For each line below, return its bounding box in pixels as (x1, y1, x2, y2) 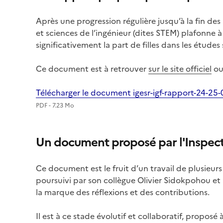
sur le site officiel (148, 63, 212, 75)
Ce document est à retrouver (36, 63, 148, 75)
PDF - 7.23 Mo (36, 101, 74, 111)
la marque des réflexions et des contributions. (36, 186, 210, 199)
